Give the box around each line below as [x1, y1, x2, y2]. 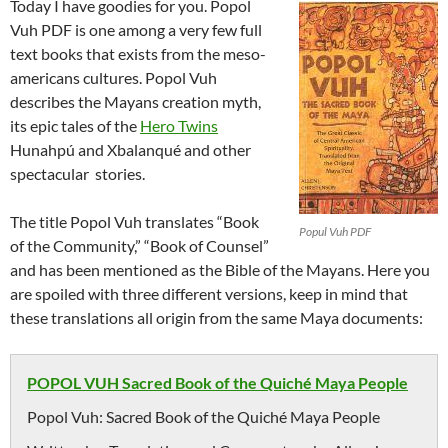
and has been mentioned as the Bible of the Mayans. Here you [10, 260, 430, 279]
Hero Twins [140, 116, 218, 135]
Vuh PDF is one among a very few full [10, 20, 262, 39]
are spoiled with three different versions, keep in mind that [10, 284, 408, 303]
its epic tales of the [10, 116, 140, 135]
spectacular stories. [10, 164, 145, 183]
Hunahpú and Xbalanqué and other [10, 140, 251, 159]
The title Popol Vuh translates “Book [10, 212, 259, 231]
